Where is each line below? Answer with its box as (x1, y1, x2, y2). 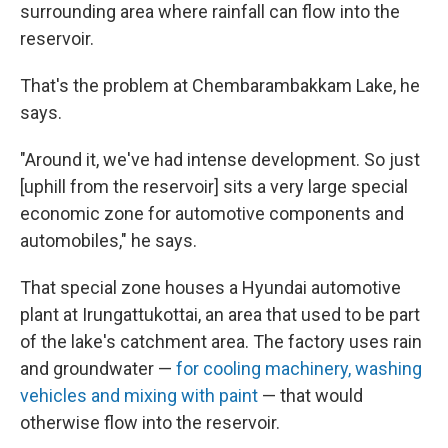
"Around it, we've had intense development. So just (20, 149, 420, 170)
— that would (258, 385, 363, 406)
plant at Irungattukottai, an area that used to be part (20, 304, 420, 325)
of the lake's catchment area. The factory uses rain (20, 331, 422, 352)
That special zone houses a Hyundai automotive (20, 277, 401, 298)
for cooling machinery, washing (176, 358, 422, 379)
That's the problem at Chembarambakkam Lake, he (20, 75, 420, 96)
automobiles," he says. (20, 230, 197, 251)
